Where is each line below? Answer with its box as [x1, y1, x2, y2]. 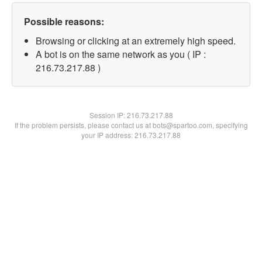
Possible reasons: [24, 15, 104, 28]
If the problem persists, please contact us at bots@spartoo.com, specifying [14, 120, 248, 130]
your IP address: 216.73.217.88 [81, 130, 181, 140]
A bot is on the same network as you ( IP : [36, 47, 206, 61]
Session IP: [89, 110, 127, 120]
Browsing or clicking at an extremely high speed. [36, 34, 236, 47]
